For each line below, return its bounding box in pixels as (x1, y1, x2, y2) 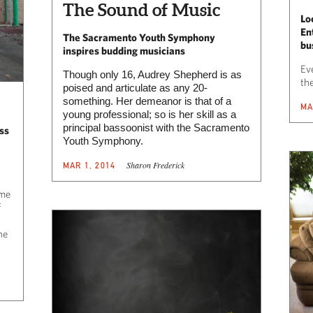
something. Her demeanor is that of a (63, 94, 231, 107)
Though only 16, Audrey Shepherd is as (63, 68, 242, 80)
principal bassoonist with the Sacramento (63, 121, 249, 133)
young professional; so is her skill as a (63, 108, 236, 120)
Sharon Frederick (126, 159, 185, 170)
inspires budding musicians (63, 44, 185, 57)
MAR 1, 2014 (63, 159, 116, 170)
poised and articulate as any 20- (63, 81, 208, 94)
